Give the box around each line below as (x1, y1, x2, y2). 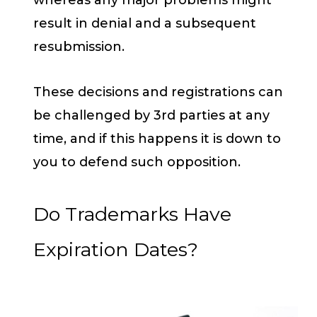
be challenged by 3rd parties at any (33, 108, 270, 124)
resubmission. (33, 38, 128, 54)
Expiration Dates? (33, 237, 203, 261)
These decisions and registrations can (33, 84, 283, 100)
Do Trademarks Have (33, 202, 231, 226)
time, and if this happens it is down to (33, 131, 281, 147)
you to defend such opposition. (33, 154, 244, 171)
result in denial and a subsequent (33, 15, 256, 31)
